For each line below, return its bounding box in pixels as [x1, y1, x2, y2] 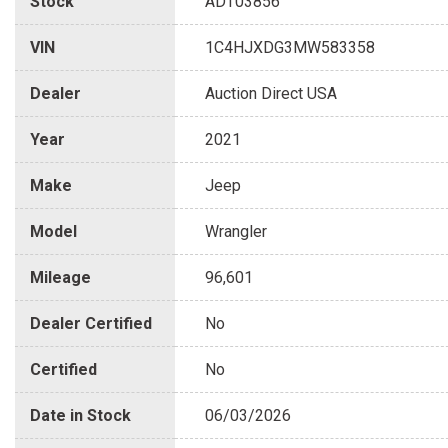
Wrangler [205, 222, 267, 242]
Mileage [30, 268, 91, 288]
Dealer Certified [30, 314, 152, 334]
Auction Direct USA [205, 84, 337, 104]
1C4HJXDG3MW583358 [205, 38, 375, 58]
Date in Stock [30, 406, 131, 426]
